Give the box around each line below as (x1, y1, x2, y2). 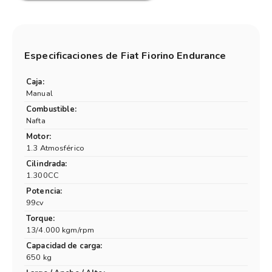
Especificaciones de (24, 49, 121, 63)
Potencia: (26, 186, 63, 197)
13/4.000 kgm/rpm (26, 225, 95, 236)
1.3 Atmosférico (26, 143, 84, 154)
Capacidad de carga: (26, 240, 103, 252)
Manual (26, 88, 53, 100)
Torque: (26, 213, 55, 225)
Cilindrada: (26, 158, 67, 170)
